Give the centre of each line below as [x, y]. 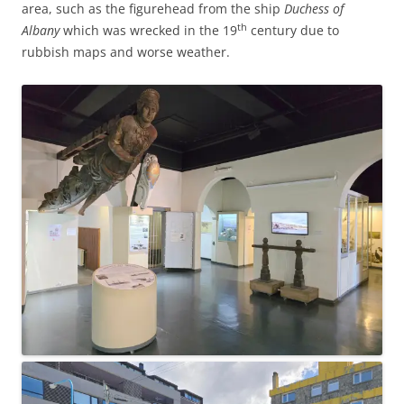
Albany [41, 30]
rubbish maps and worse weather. [126, 51]
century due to [293, 30]
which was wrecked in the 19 [148, 30]
